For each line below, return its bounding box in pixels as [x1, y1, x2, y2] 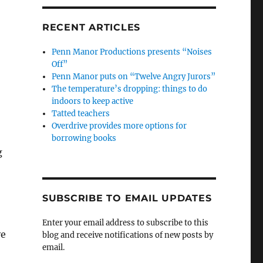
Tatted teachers [52, 109, 110, 119]
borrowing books [52, 133, 117, 143]
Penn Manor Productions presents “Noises [52, 47, 213, 57]
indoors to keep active [52, 96, 134, 106]
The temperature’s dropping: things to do [52, 84, 208, 94]
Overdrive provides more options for [52, 121, 187, 131]
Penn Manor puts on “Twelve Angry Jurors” [52, 72, 216, 82]
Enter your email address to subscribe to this [42, 218, 208, 228]
